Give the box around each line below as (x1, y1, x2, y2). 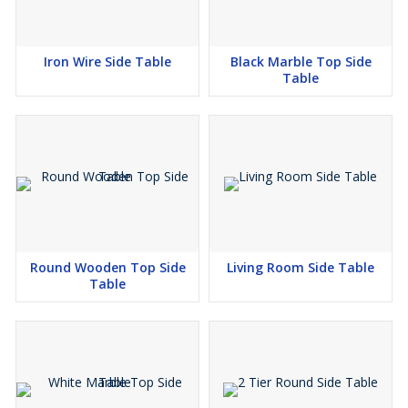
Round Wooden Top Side (29, 259, 186, 277)
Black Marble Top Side (229, 53, 372, 71)
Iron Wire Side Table (44, 53, 171, 71)
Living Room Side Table (227, 259, 374, 277)
